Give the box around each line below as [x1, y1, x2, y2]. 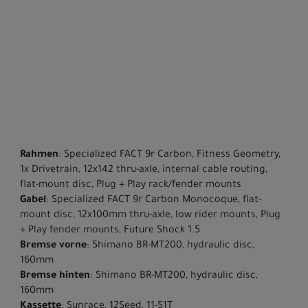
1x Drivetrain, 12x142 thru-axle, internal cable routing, [20, 164, 267, 176]
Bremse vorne [20, 240, 87, 252]
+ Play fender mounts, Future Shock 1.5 [20, 225, 200, 236]
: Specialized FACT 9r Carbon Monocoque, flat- [46, 195, 261, 206]
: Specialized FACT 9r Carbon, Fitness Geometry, [58, 149, 280, 161]
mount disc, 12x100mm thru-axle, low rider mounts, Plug [20, 210, 280, 221]
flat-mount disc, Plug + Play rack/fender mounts [20, 179, 241, 191]
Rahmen [20, 149, 58, 161]
